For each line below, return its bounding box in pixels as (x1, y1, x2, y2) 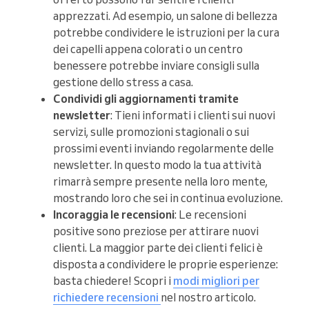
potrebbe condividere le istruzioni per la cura (53, 26, 279, 40)
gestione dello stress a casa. (53, 75, 193, 90)
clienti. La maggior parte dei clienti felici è (53, 241, 263, 255)
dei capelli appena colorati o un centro (53, 42, 243, 57)
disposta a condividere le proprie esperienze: (53, 257, 278, 272)
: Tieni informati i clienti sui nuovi (110, 108, 275, 123)
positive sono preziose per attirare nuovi (53, 224, 259, 239)
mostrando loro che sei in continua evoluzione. (53, 191, 283, 206)
